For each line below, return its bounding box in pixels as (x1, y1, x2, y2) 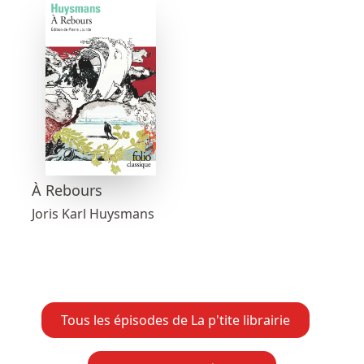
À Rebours (32, 180, 102, 200)
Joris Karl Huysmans (32, 204, 154, 223)
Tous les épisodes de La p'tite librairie (61, 310, 290, 329)
